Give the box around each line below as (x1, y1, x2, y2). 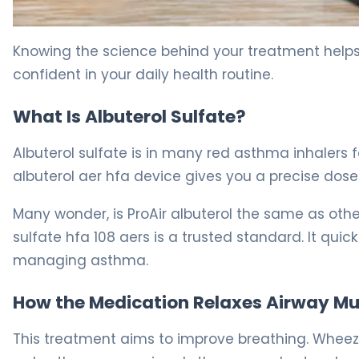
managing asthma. (13, 251, 148, 271)
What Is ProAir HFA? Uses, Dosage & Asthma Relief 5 (12, 25, 337, 44)
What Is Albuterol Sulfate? (13, 103, 246, 129)
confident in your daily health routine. (13, 64, 273, 84)
